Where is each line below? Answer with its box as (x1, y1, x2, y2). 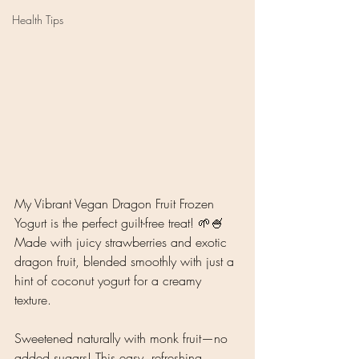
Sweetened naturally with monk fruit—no (14, 329, 232, 348)
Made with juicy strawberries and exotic (14, 233, 231, 252)
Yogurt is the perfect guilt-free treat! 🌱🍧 (14, 214, 228, 232)
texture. (14, 291, 55, 309)
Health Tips (12, 12, 63, 28)
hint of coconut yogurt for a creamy (14, 272, 205, 290)
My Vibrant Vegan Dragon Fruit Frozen (14, 195, 218, 213)
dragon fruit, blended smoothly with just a (14, 252, 238, 271)
